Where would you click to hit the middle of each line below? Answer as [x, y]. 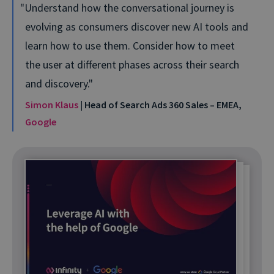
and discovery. [57, 84]
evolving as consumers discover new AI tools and [137, 27]
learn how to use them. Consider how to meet [130, 46]
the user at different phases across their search [132, 65]
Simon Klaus [52, 105]
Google [41, 122]
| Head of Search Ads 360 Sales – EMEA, [160, 105]
